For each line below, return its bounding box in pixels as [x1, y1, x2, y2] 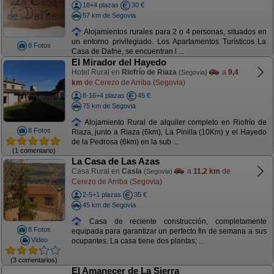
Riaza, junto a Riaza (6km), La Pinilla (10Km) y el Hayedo [71, 128, 267, 137]
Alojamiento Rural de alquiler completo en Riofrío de [82, 117, 267, 127]
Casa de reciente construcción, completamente [82, 217, 267, 226]
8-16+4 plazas [82, 92, 125, 99]
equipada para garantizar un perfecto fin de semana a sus [71, 227, 267, 236]
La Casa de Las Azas [71, 156, 160, 166]
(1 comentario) [12, 146, 56, 154]
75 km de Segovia [82, 102, 136, 109]
